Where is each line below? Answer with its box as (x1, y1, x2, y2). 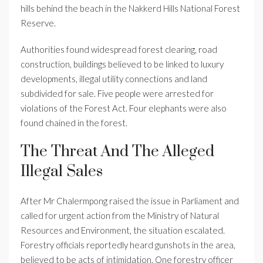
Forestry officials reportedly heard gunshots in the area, (21, 240, 235, 251)
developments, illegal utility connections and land (21, 73, 207, 85)
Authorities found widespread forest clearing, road (21, 44, 217, 55)
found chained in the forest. (21, 117, 127, 129)
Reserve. (21, 18, 56, 29)
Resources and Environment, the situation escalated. (21, 225, 225, 236)
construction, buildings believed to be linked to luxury (21, 59, 224, 70)
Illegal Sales (21, 162, 103, 182)
